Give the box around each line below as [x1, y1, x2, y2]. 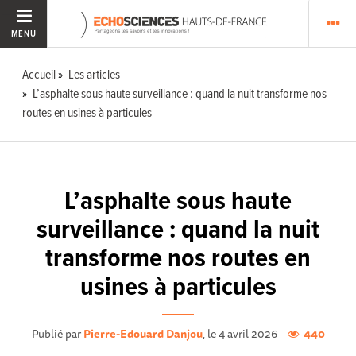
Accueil [22, 67, 56, 83]
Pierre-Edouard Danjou [83, 324, 203, 342]
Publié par [31, 324, 83, 342]
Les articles [68, 67, 121, 83]
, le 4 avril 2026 [202, 324, 280, 342]
